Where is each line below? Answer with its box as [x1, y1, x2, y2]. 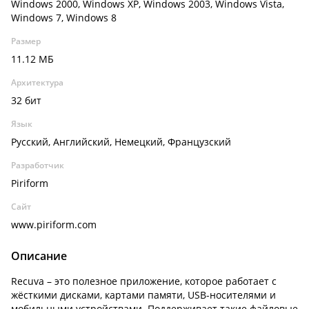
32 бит [11, 94, 41, 107]
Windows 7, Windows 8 [11, 11, 117, 24]
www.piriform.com [11, 218, 97, 231]
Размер [11, 35, 41, 47]
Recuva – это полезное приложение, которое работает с [11, 275, 277, 288]
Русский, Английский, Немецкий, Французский [11, 135, 231, 148]
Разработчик [11, 159, 64, 171]
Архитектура [11, 77, 63, 88]
